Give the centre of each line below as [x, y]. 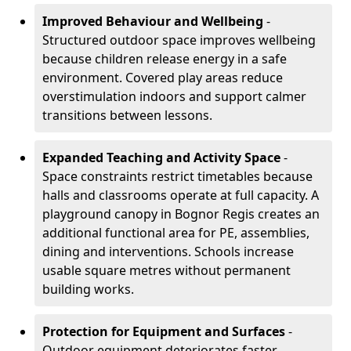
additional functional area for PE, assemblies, [176, 233]
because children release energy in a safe [165, 59]
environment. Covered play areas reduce [163, 78]
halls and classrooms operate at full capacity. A [181, 195]
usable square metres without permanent [166, 270]
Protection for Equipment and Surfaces [164, 331]
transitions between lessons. [127, 115]
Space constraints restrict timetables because [177, 176]
